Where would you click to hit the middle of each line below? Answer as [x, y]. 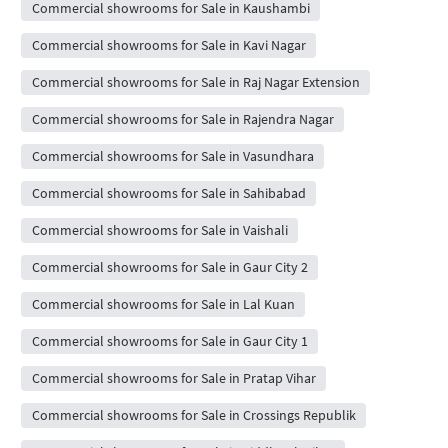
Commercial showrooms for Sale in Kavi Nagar [168, 45]
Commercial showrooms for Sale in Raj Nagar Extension [195, 82]
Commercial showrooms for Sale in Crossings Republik [193, 415]
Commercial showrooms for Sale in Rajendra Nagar [182, 119]
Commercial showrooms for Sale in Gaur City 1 [169, 341]
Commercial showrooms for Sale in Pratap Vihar [173, 378]
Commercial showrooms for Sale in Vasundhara [172, 156]
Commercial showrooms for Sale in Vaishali [159, 230]
